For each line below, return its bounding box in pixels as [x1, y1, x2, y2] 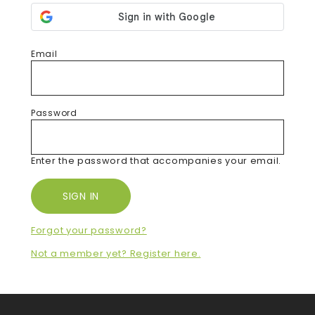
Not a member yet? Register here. [31, 247, 201, 259]
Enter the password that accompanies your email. [31, 155, 281, 167]
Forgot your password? [31, 224, 147, 236]
